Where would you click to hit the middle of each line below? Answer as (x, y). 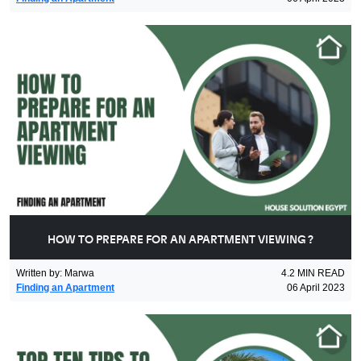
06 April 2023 (316, 288)
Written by (38, 273)
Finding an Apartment (65, 288)
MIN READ (321, 273)
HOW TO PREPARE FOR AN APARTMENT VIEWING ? (180, 240)
